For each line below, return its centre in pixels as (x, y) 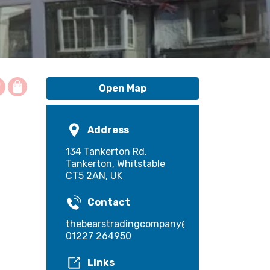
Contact (109, 202)
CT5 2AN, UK (94, 176)
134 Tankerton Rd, (106, 152)
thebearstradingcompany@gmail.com (151, 224)
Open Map (123, 88)
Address (108, 130)
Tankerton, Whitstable (115, 164)
